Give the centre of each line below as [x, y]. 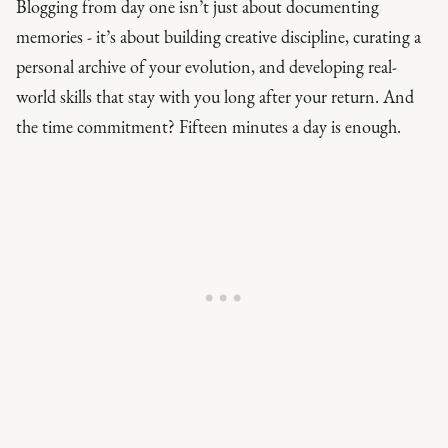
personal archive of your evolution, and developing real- [206, 66]
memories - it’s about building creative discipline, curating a [218, 36]
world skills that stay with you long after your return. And [215, 96]
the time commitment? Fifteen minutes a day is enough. [208, 126]
